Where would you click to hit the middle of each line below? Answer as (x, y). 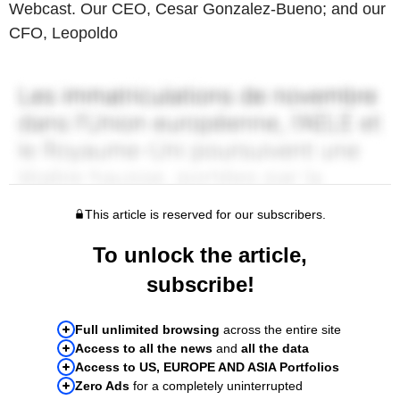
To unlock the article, (200, 254)
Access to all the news (144, 348)
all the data (275, 348)
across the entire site (280, 329)
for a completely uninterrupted (216, 385)
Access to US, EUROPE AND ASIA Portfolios (207, 367)
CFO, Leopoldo (63, 33)
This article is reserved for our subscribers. (205, 214)
